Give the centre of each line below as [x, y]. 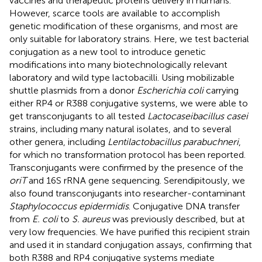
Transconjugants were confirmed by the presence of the [126, 167]
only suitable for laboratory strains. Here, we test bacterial [129, 39]
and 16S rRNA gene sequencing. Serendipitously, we [136, 180]
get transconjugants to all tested [78, 116]
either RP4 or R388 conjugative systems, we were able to [129, 103]
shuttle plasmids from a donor [73, 90]
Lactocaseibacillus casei [198, 116]
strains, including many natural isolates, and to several [120, 129]
